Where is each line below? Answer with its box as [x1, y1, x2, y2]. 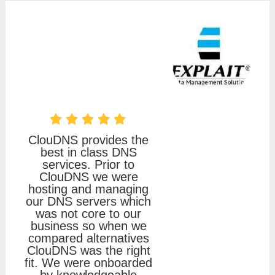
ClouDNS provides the [28, 133, 149, 147]
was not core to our [36, 206, 141, 220]
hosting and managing [28, 182, 149, 196]
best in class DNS [40, 145, 137, 159]
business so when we [30, 219, 147, 233]
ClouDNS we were [39, 169, 138, 184]
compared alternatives [28, 231, 149, 245]
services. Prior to [42, 157, 134, 171]
